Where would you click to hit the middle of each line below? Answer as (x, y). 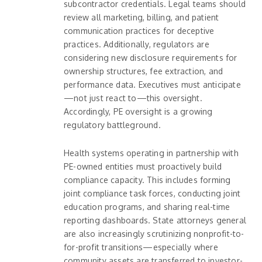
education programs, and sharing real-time (147, 206)
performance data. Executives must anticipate (152, 84)
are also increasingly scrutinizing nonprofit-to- (154, 233)
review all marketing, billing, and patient (142, 17)
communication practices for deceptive (139, 30)
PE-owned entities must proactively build (143, 166)
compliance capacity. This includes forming (147, 180)
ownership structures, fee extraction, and (144, 71)
